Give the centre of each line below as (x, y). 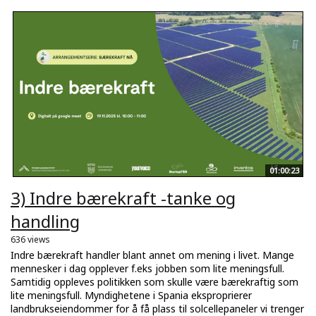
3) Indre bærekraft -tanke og (123, 197)
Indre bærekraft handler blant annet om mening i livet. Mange (152, 255)
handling (45, 221)
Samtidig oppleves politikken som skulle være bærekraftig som (154, 281)
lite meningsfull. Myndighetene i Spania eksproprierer (131, 295)
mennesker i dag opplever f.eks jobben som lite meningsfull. (147, 268)
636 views (30, 239)
